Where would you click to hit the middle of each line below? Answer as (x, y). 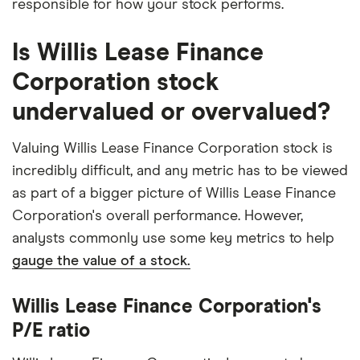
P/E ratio (51, 331)
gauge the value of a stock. (101, 261)
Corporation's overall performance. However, (157, 216)
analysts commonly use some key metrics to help (173, 238)
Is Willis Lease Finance (138, 53)
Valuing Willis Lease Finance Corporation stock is (172, 148)
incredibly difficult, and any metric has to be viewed (180, 171)
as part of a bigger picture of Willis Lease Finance (174, 193)
